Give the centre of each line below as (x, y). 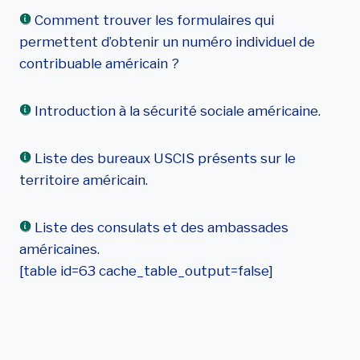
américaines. (59, 249)
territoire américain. (84, 180)
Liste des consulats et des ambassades (160, 227)
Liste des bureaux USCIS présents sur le (164, 158)
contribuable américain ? (99, 63)
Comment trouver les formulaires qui (153, 20)
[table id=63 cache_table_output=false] (146, 271)
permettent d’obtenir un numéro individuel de (167, 42)
